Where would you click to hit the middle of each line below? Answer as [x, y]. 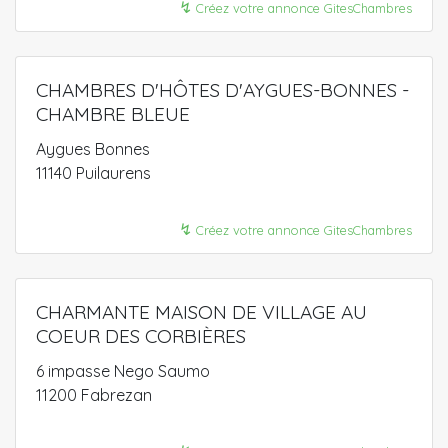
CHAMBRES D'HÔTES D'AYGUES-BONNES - [222, 89]
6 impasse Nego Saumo [123, 370]
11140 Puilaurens [93, 172]
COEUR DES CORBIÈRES [141, 335]
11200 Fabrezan [94, 394]
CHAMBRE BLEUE [113, 113]
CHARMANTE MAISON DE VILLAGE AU [201, 311]
